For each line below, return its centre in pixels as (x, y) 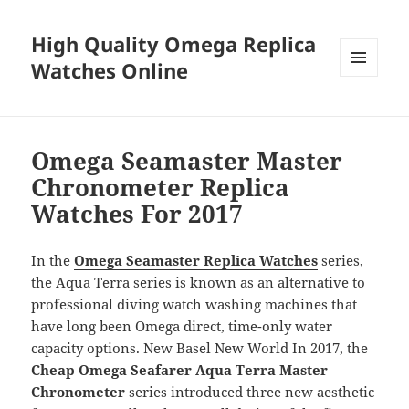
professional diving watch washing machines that (194, 304)
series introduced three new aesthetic (250, 392)
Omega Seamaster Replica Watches (196, 261)
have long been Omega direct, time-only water (182, 326)
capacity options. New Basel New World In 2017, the (200, 348)
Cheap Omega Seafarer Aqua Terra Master (180, 370)
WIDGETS (366, 115)
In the (53, 261)
